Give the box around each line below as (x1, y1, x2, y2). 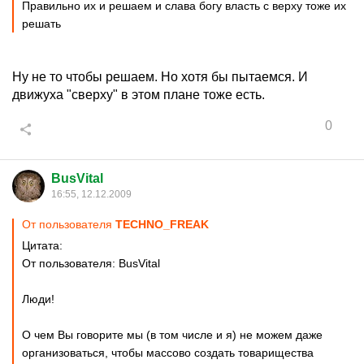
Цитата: (22, 239, 63, 252)
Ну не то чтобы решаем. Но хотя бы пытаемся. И (12, 70, 308, 84)
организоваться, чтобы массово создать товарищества (22, 346, 314, 359)
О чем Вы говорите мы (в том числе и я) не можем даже (22, 328, 323, 341)
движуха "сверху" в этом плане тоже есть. (12, 88, 265, 102)
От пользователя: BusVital (22, 257, 160, 270)
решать (22, 17, 61, 30)
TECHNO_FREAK (115, 218, 209, 231)
